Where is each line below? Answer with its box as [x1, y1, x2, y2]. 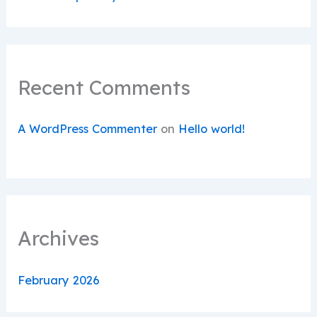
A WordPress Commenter [18, 122, 158, 137]
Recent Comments [18, 74, 191, 100]
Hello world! [178, 122, 246, 137]
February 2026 [18, 272, 100, 287]
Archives [18, 226, 100, 251]
